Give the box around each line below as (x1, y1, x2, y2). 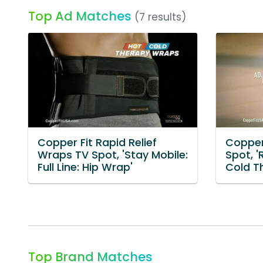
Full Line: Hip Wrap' (38, 160, 133, 175)
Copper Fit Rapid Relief (38, 136, 157, 150)
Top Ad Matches (28, 8, 131, 25)
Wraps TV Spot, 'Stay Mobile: (38, 148, 188, 163)
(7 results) (134, 10, 186, 24)
